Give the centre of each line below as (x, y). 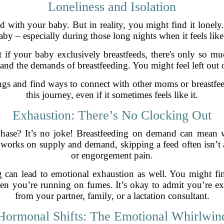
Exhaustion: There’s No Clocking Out (112, 115)
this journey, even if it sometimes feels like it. (112, 94)
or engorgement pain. (112, 155)
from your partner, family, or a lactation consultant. (112, 195)
